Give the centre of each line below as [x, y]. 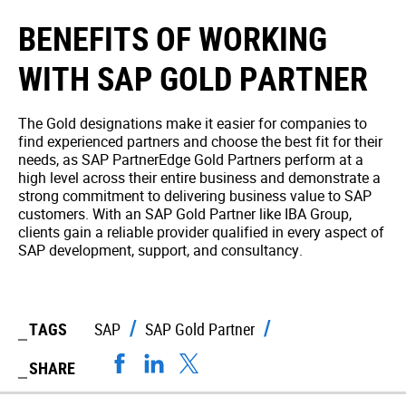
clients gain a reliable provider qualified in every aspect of [201, 232]
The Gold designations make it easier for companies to [193, 123]
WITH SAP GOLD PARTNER [193, 78]
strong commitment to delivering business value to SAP [195, 196]
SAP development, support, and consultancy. [160, 250]
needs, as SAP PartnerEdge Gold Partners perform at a [191, 159]
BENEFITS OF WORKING [173, 38]
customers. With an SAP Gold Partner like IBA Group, [185, 214]
